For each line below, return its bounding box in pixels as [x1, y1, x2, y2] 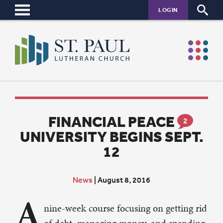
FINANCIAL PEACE [48, 112, 175, 131]
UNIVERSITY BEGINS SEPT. [19, 127, 204, 146]
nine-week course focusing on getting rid [44, 201, 207, 216]
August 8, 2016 [98, 175, 150, 185]
